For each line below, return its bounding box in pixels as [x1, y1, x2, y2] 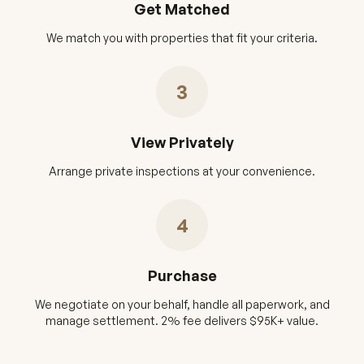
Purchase [147, 266, 217, 284]
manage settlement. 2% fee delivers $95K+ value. [45, 314, 318, 327]
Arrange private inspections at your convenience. [49, 164, 315, 178]
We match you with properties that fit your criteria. [46, 31, 318, 45]
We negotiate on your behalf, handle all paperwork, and [34, 297, 330, 311]
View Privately [130, 133, 234, 151]
